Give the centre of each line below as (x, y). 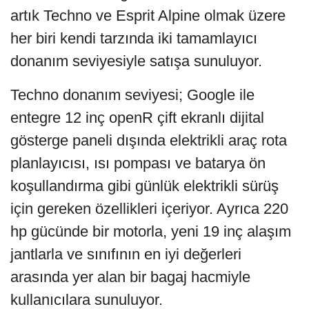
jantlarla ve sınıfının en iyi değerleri (126, 254)
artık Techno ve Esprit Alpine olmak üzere (148, 15)
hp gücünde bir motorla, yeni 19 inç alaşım (151, 231)
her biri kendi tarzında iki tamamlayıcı (134, 38)
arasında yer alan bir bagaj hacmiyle (130, 277)
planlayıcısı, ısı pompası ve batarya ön (138, 163)
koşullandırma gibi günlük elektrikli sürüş (144, 186)
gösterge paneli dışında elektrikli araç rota (149, 140)
